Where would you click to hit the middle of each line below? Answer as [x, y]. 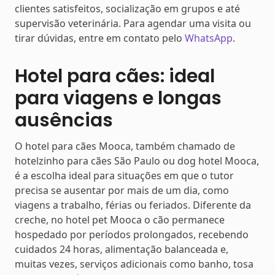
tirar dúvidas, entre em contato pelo [100, 38]
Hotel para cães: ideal [115, 76]
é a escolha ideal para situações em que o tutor [124, 175]
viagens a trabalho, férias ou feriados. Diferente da [133, 205]
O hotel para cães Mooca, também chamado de [125, 146]
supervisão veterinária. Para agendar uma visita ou [133, 23]
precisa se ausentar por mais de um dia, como [122, 190]
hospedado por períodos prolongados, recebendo [132, 234]
